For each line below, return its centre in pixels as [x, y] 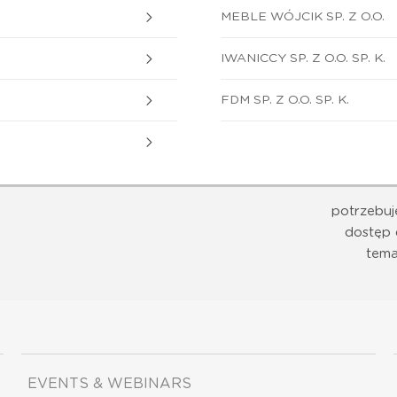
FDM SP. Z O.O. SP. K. [285, 100]
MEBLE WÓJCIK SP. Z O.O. [303, 16]
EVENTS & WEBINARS [109, 383]
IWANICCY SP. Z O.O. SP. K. [303, 58]
